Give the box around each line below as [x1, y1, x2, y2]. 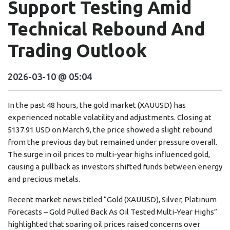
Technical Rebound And [8, 18, 205, 40]
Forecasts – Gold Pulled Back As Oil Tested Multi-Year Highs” [8, 207, 217, 217]
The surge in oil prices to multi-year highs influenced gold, [8, 150, 210, 159]
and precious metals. [8, 175, 80, 184]
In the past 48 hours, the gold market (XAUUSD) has [8, 101, 186, 110]
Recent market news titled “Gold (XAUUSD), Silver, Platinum [8, 195, 217, 204]
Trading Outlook [8, 40, 147, 61]
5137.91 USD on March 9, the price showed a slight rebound [8, 125, 212, 135]
